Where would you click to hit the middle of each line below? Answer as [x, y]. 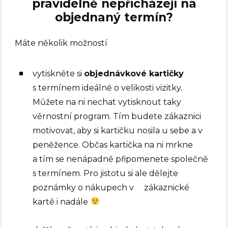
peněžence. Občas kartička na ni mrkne [113, 145]
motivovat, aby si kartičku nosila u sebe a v [118, 130]
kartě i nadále [62, 202]
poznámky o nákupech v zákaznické [111, 187]
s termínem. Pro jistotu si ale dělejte [106, 173]
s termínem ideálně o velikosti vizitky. [108, 88]
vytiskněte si [59, 73]
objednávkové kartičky [134, 73]
